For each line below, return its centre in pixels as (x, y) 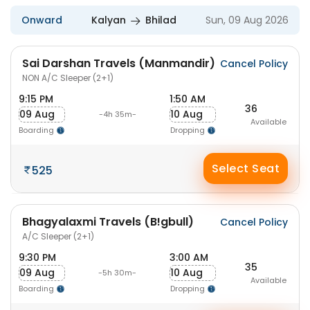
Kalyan (109, 20)
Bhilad (161, 20)
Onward (42, 20)
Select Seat (246, 168)
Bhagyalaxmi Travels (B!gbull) (108, 222)
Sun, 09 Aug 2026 (247, 20)
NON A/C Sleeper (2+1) (68, 78)
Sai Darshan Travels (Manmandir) (119, 63)
